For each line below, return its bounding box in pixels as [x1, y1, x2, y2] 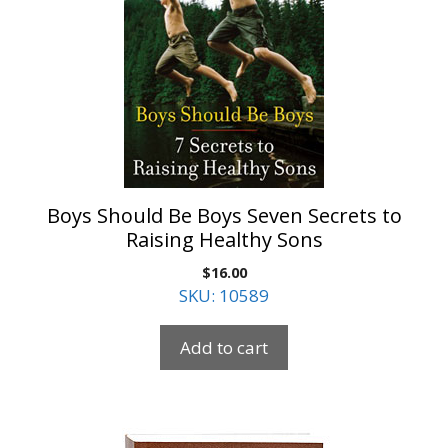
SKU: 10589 [179, 284, 269, 308]
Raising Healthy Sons [125, 226, 323, 254]
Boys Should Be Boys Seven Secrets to [46, 202, 402, 230]
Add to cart [180, 336, 268, 360]
